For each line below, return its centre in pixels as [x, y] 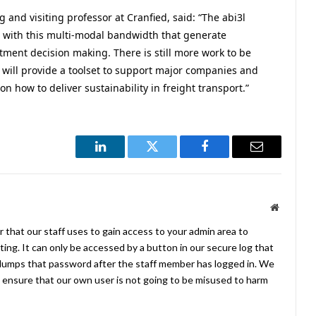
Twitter [170, 157]
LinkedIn [122, 157]
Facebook [228, 157]
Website [294, 206]
